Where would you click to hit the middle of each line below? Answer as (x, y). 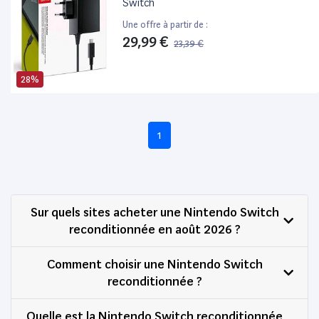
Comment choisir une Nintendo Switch (155, 263)
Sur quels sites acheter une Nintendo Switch (155, 211)
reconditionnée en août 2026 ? (155, 229)
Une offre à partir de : (166, 24)
